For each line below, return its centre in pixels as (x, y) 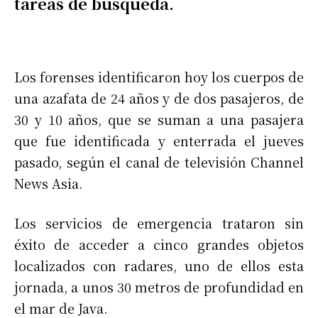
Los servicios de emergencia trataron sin (159, 223)
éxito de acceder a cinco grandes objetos (159, 244)
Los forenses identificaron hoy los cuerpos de (159, 76)
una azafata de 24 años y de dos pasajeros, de (159, 98)
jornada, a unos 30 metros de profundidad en (159, 286)
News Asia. (48, 183)
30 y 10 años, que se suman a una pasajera (159, 119)
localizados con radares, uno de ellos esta (159, 265)
